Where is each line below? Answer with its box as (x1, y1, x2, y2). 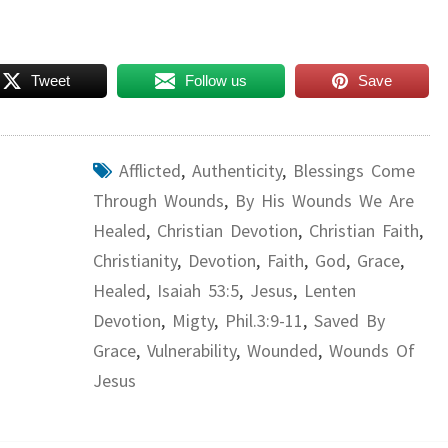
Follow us (185, 72, 248, 89)
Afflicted (118, 159, 181, 182)
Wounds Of (328, 339, 415, 362)
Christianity (92, 249, 177, 272)
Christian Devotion (156, 219, 298, 242)
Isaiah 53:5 (156, 279, 239, 302)
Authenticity (191, 159, 282, 182)
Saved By (313, 309, 385, 332)
